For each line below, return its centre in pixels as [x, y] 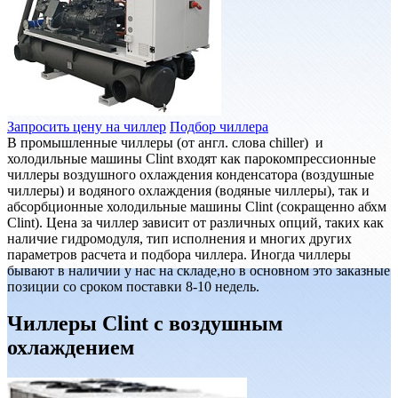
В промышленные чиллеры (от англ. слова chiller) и [165, 142]
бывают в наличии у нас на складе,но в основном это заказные [199, 270]
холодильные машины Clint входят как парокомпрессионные [191, 158]
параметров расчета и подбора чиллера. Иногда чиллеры [179, 254]
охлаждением [71, 348]
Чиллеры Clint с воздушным [145, 324]
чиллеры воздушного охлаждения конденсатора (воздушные [191, 174]
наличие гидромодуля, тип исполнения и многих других [179, 238]
